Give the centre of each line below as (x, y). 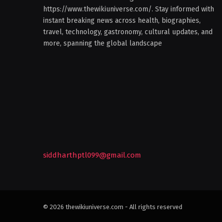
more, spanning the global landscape (103, 44)
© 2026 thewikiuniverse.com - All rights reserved (113, 207)
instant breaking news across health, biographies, (122, 21)
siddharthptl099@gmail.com (92, 155)
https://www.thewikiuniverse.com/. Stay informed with (129, 9)
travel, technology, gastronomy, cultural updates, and (128, 32)
